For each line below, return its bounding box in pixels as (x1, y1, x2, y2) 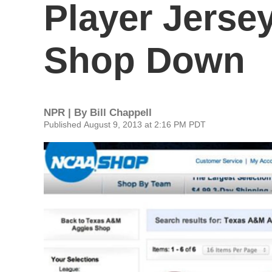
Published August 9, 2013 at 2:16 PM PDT (44, 120, 206, 129)
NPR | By (44, 107, 90, 118)
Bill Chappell (90, 107, 152, 118)
